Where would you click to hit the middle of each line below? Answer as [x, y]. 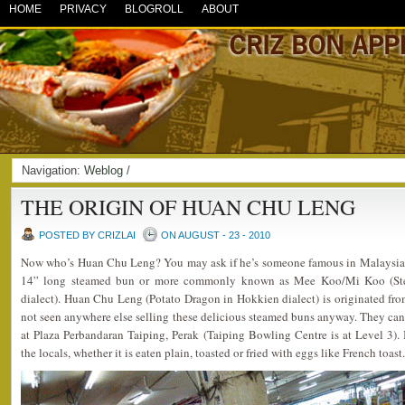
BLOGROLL [154, 9]
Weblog [104, 170]
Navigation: [53, 170]
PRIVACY [83, 9]
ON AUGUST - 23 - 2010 [216, 235]
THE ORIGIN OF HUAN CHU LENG [188, 207]
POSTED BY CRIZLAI [87, 235]
